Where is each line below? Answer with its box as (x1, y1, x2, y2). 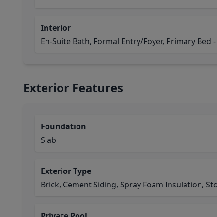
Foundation (41, 121, 86, 132)
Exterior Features (23, 79, 123, 95)
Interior (41, 22, 71, 33)
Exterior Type (41, 166, 91, 176)
